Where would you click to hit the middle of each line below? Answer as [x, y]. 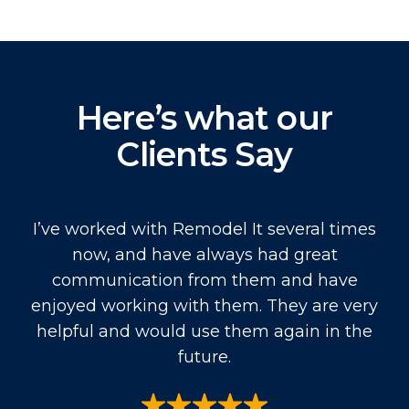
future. [204, 357]
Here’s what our [204, 117]
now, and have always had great [204, 254]
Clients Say [204, 154]
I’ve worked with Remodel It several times [204, 229]
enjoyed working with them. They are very [204, 305]
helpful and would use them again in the [204, 331]
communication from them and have [204, 280]
